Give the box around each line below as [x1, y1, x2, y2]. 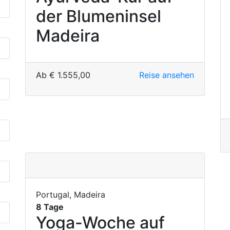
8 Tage [36, 202, 64, 212]
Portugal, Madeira [36, 189, 105, 200]
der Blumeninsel [36, 6, 161, 26]
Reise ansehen [139, 70, 194, 80]
